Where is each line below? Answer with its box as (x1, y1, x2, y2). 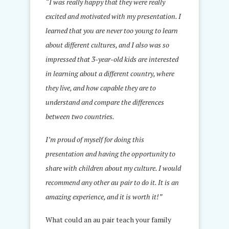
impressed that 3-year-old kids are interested (45, 54, 178, 64)
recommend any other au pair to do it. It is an (45, 177, 179, 188)
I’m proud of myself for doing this (45, 134, 144, 145)
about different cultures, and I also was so (45, 40, 169, 50)
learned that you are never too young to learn (45, 26, 178, 36)
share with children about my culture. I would (45, 163, 181, 173)
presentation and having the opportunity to (45, 149, 175, 159)
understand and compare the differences (45, 97, 164, 107)
